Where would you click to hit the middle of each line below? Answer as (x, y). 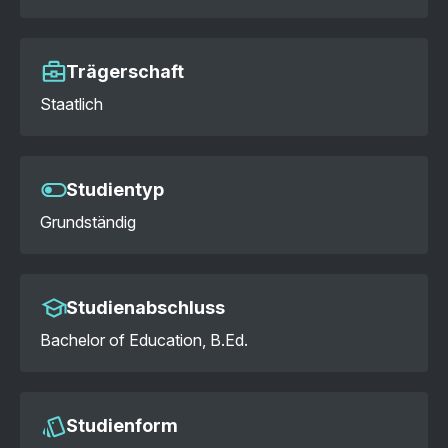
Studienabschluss (145, 307)
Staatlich (71, 104)
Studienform (122, 425)
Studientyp (115, 189)
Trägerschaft (125, 71)
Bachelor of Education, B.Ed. (144, 340)
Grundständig (88, 222)
